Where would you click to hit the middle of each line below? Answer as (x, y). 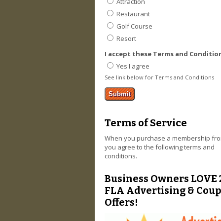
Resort (126, 39)
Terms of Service (146, 123)
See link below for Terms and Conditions (159, 77)
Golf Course (134, 26)
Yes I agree (133, 66)
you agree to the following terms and (160, 147)
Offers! (121, 203)
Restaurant (133, 14)
